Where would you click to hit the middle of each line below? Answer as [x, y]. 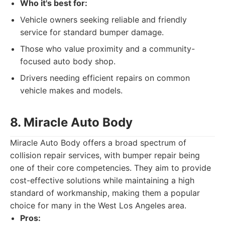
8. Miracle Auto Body [71, 122]
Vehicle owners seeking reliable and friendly [103, 20]
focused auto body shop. [68, 61]
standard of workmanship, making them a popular [105, 193]
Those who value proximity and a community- [107, 49]
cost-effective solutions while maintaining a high [102, 180]
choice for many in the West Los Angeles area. [98, 205]
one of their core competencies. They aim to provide [110, 168]
